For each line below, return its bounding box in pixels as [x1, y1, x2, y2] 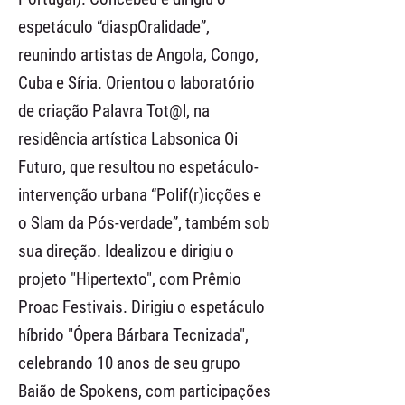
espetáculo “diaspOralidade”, [18, 16, 210, 37]
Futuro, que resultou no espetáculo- [18, 156, 259, 177]
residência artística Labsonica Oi [18, 128, 238, 149]
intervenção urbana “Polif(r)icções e [18, 184, 261, 205]
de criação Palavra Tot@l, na [18, 100, 210, 121]
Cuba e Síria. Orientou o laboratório [18, 72, 255, 93]
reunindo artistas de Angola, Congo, [18, 44, 259, 65]
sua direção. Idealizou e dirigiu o [18, 240, 234, 261]
